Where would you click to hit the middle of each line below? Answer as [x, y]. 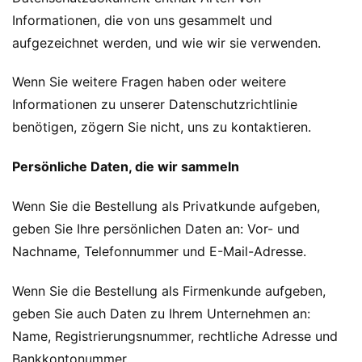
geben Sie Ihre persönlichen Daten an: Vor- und [156, 228]
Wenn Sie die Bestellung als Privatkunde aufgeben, [166, 206]
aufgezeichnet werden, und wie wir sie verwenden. [166, 42]
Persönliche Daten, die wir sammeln [126, 167]
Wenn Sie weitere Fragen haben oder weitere [149, 82]
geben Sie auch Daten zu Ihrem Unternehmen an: [161, 313]
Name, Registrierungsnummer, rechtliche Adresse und [175, 336]
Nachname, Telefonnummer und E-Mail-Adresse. [159, 251]
